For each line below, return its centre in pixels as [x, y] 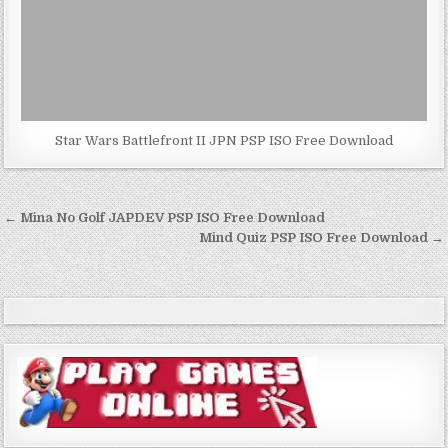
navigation [73, 249]
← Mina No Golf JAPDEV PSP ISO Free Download [165, 218]
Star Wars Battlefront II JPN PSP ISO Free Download [224, 141]
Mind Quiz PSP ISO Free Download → [321, 238]
